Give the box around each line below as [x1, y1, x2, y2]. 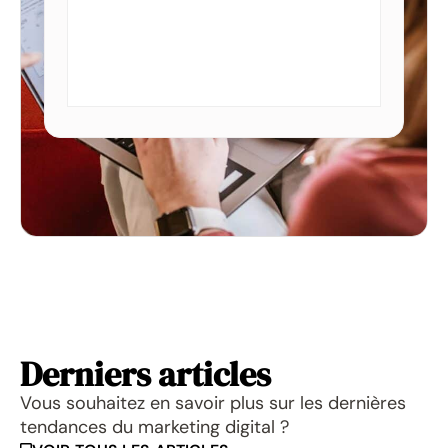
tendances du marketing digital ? [20, 415, 289, 440]
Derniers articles [20, 351, 271, 398]
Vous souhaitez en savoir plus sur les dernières [20, 391, 406, 416]
